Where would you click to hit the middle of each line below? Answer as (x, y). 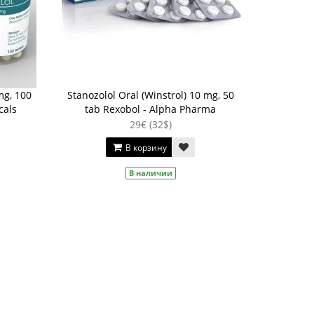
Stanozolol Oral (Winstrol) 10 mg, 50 (150, 95)
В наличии (150, 173)
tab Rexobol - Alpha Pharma (151, 109)
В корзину (145, 148)
